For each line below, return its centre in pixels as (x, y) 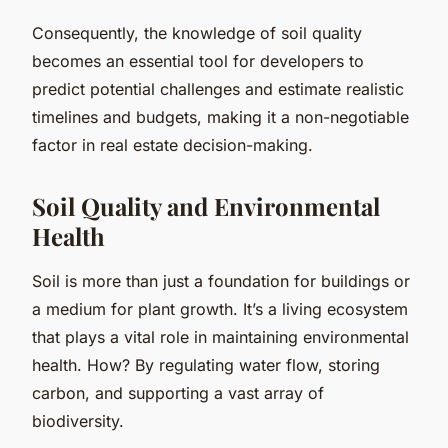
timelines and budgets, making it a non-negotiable (220, 116)
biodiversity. (78, 420)
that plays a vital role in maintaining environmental (220, 336)
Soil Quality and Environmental (206, 205)
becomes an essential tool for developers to (198, 60)
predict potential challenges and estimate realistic (218, 88)
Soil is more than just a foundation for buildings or (221, 280)
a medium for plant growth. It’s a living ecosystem (220, 308)
